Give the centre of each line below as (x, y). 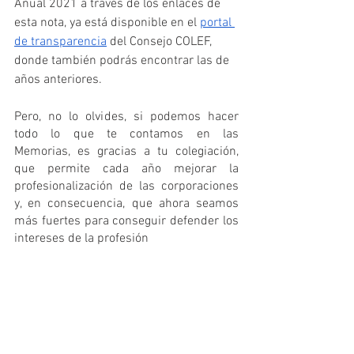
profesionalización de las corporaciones (126, 186)
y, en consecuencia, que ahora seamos (126, 203)
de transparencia (60, 41)
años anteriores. (58, 79)
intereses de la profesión (81, 238)
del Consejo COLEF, (161, 41)
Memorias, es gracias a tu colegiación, (126, 151)
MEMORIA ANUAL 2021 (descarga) (126, 288)
